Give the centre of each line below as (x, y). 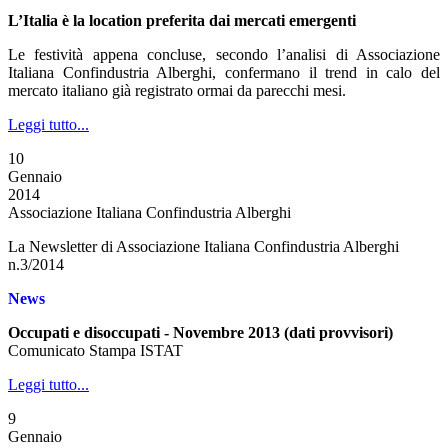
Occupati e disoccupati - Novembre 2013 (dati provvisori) (200, 332)
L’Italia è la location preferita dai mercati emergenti (182, 20)
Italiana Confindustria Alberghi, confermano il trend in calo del (224, 72)
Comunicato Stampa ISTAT (95, 350)
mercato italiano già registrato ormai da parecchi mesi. (177, 90)
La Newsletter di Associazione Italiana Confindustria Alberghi (203, 246)
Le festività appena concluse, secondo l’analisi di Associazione (224, 54)
